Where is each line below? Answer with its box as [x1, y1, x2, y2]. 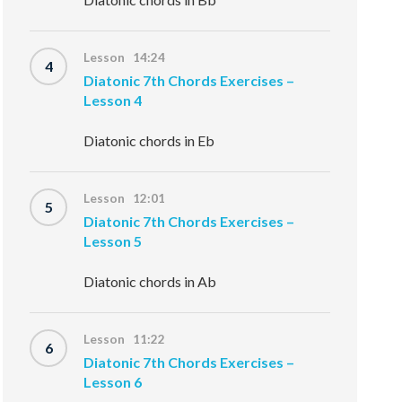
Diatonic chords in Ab [83, 273, 217, 290]
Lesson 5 [83, 232, 143, 249]
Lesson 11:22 [83, 332, 166, 346]
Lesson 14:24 [83, 50, 166, 65]
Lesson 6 [83, 373, 143, 390]
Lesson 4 [83, 92, 143, 109]
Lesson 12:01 [83, 191, 166, 205]
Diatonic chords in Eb [83, 132, 215, 149]
